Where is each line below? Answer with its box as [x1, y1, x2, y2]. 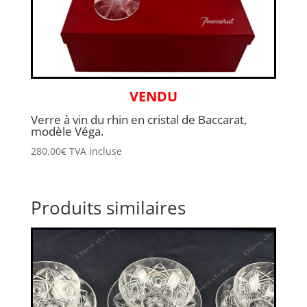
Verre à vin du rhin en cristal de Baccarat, [30, 112, 247, 128]
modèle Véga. [30, 123, 103, 140]
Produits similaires [30, 195, 186, 221]
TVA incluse [69, 144, 122, 158]
